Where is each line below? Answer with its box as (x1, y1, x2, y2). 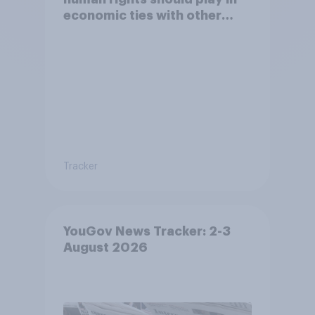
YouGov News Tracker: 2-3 (63, 224, 231, 238)
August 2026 (63, 240, 148, 254)
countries (63, 25, 124, 38)
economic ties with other (63, 8, 221, 22)
